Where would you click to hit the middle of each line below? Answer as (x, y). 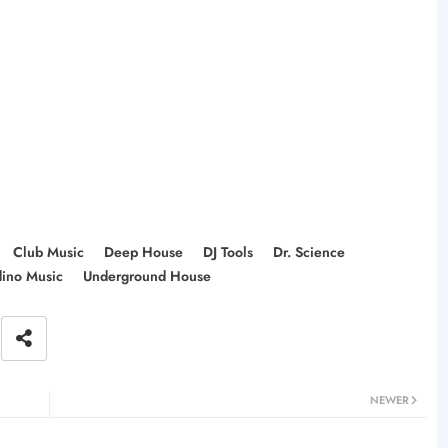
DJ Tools (227, 251)
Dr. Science (308, 251)
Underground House (146, 275)
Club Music (48, 251)
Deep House (143, 251)
